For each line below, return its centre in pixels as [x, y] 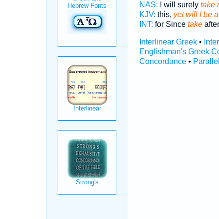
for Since [170, 24]
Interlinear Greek [168, 42]
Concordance [163, 61]
